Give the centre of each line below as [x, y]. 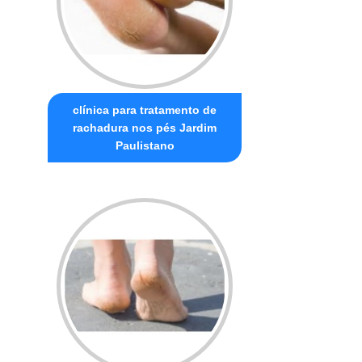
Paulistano [145, 145]
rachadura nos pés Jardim [145, 127]
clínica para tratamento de [145, 109]
